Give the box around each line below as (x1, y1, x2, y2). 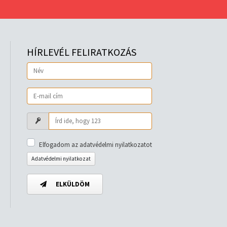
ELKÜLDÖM (54, 179, 90, 188)
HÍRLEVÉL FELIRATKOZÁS (27, 46, 137, 58)
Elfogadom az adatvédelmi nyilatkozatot (39, 140, 153, 149)
